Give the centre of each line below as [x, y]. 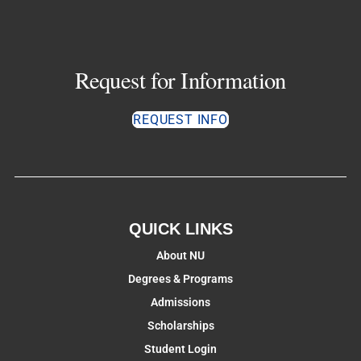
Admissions [180, 303]
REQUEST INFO [180, 120]
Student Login [180, 349]
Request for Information [180, 79]
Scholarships [180, 326]
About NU [180, 256]
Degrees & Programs [180, 279]
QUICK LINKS [180, 229]
